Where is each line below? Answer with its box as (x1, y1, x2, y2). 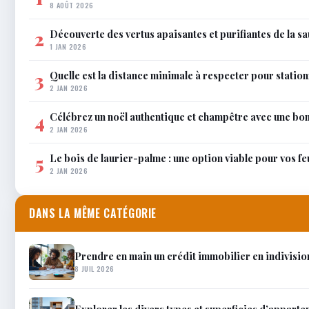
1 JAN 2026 (50, 40, 87, 52)
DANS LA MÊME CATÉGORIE (29, 204, 157, 221)
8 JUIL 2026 (74, 263, 114, 275)
